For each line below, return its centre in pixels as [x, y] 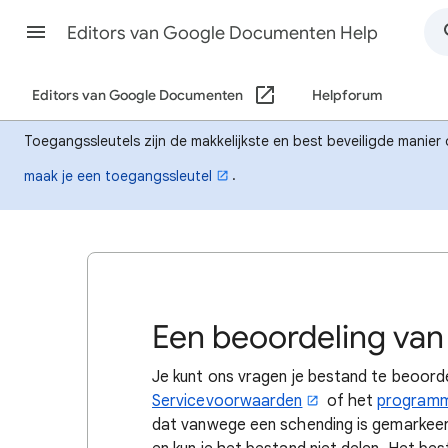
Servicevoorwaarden [227, 401]
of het [350, 401]
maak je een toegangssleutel [118, 175]
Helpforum [347, 95]
